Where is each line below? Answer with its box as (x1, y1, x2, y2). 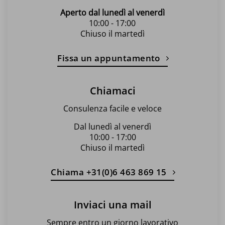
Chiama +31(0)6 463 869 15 (51, 166, 167, 178)
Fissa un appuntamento (57, 52, 160, 64)
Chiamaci (89, 83, 136, 97)
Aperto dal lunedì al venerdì (60, 7, 165, 18)
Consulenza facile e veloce (63, 102, 162, 114)
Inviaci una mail (73, 197, 152, 211)
